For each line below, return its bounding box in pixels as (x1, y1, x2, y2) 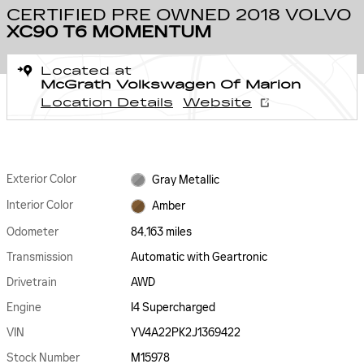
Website (183, 96, 252, 110)
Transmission (6, 249, 73, 264)
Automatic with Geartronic (131, 249, 268, 264)
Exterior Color (6, 172, 76, 186)
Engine (6, 300, 41, 314)
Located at (41, 64, 132, 78)
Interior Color (6, 198, 73, 213)
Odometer (6, 224, 58, 239)
